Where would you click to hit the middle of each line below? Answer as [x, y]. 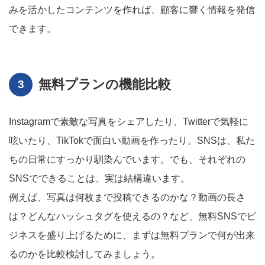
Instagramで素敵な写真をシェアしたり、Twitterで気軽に [129, 122]
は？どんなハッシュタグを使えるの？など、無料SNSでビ [132, 216]
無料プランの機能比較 [105, 84]
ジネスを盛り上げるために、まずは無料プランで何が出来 [132, 235]
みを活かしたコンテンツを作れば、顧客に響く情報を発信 [132, 10]
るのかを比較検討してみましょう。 [85, 254]
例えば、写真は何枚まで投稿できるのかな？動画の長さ [127, 197]
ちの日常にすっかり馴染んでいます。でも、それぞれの [127, 159]
